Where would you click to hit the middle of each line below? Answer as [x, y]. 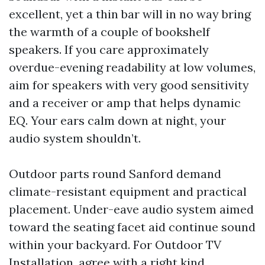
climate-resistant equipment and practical [128, 191]
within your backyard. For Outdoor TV [115, 245]
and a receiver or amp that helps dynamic [125, 103]
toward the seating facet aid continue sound [132, 227]
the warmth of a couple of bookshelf [109, 32]
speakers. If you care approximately [109, 49]
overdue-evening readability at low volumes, [132, 67]
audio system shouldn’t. [75, 138]
